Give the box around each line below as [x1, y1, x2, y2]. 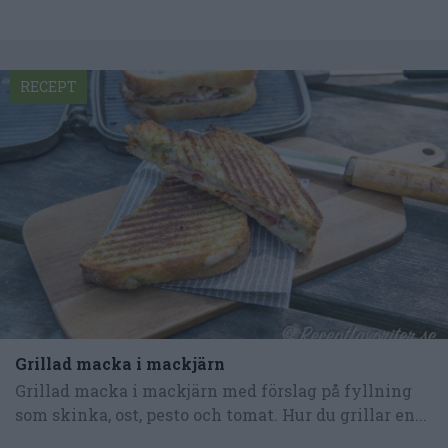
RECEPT [20, 77, 77, 97]
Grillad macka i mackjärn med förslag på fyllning [15, 379, 412, 401]
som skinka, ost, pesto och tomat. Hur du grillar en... [15, 403, 427, 425]
